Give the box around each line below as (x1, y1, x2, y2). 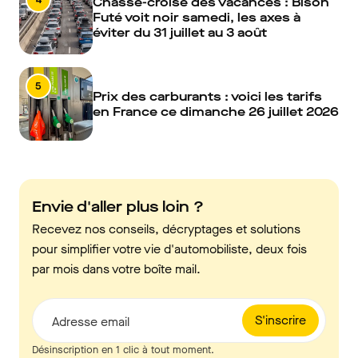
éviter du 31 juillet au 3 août (93, 24, 267, 42)
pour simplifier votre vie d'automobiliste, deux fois (32, 240, 307, 257)
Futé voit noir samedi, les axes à (93, 9, 300, 26)
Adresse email (52, 312, 129, 330)
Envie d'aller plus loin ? (32, 196, 204, 217)
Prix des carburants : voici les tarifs (93, 87, 322, 105)
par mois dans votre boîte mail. (32, 260, 201, 277)
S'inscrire (255, 312, 306, 329)
